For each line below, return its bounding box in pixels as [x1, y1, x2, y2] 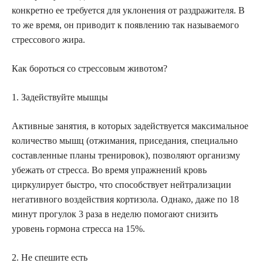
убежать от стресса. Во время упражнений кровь [12, 165, 207, 176]
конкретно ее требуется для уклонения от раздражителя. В [12, 5, 245, 16]
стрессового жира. [12, 35, 85, 45]
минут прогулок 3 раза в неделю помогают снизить [12, 209, 218, 220]
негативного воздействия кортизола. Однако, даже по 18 [12, 194, 239, 205]
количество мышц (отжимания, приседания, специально [12, 136, 238, 146]
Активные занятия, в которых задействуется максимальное [12, 121, 248, 131]
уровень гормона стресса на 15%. [12, 224, 145, 234]
